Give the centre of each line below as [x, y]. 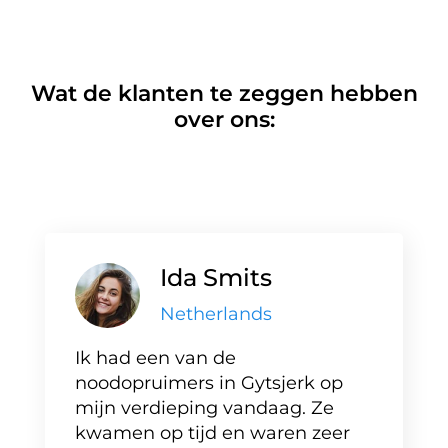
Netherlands [216, 314]
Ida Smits [216, 277]
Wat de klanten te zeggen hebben [224, 93]
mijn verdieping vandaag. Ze [204, 408]
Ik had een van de [155, 358]
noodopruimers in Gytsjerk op [209, 383]
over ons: [224, 119]
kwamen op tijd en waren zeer [212, 433]
